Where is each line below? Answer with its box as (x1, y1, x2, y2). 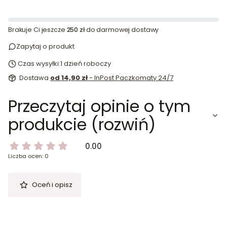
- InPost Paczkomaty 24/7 (89, 73, 173, 83)
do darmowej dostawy (84, 25, 159, 34)
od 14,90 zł (50, 73, 89, 83)
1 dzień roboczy (60, 59, 111, 69)
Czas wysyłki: (18, 59, 60, 69)
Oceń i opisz (31, 180, 72, 190)
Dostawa (19, 73, 50, 83)
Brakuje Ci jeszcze (8, 25, 67, 34)
